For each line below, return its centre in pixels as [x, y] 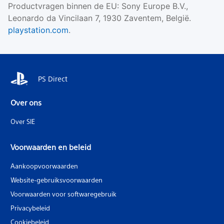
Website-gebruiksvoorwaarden [56, 180]
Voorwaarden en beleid [51, 147]
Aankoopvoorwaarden [44, 166]
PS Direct [53, 79]
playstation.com [38, 30]
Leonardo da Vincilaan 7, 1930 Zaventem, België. [99, 18]
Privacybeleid [30, 208]
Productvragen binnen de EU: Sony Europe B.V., [98, 6]
